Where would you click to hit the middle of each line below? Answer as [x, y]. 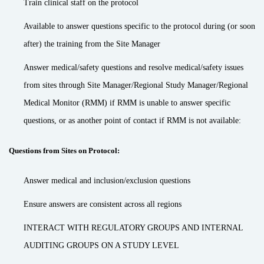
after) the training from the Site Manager [92, 44]
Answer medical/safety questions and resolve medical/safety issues [133, 67]
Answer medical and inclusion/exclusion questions [107, 181]
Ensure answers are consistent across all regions [103, 204]
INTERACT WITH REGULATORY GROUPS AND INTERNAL [133, 228]
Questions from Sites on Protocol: [64, 151]
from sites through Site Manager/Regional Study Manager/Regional [136, 85]
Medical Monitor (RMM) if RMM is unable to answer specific [127, 103]
